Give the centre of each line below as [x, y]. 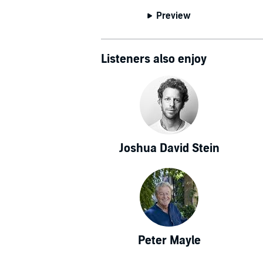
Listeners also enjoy [154, 59]
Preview [174, 16]
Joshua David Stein [169, 148]
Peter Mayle [169, 240]
